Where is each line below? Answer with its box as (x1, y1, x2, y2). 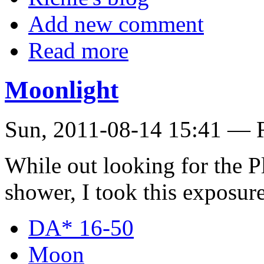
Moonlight (5, 76, 118, 104)
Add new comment (28, 11, 204, 37)
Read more (28, 38, 128, 64)
